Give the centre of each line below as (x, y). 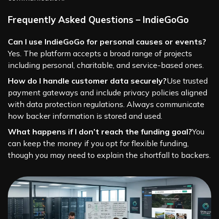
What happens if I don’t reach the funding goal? (100, 131)
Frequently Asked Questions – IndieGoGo (98, 20)
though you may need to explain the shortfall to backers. (109, 155)
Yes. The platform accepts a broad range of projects (100, 53)
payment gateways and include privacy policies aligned (108, 92)
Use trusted (187, 80)
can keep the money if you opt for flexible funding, (98, 143)
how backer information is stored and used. (85, 116)
